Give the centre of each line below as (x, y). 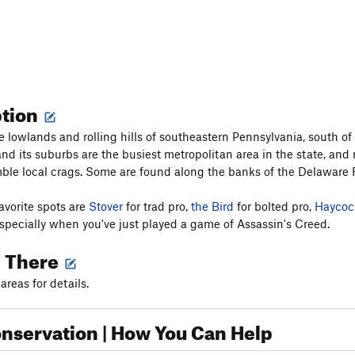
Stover (106, 206)
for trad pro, (157, 206)
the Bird (212, 206)
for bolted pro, (274, 206)
